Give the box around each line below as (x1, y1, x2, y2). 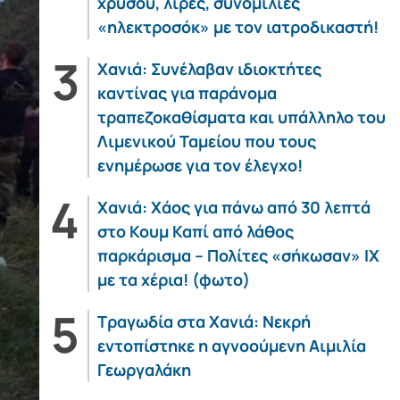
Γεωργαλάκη (96, 359, 191, 380)
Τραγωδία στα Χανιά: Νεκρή (96, 311, 311, 332)
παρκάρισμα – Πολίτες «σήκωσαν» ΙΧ (96, 245, 379, 266)
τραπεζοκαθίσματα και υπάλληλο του (96, 106, 386, 128)
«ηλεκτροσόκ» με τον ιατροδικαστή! (96, 16, 379, 37)
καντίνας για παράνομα (96, 82, 277, 104)
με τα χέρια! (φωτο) (96, 269, 250, 290)
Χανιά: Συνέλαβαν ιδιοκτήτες (96, 58, 321, 79)
